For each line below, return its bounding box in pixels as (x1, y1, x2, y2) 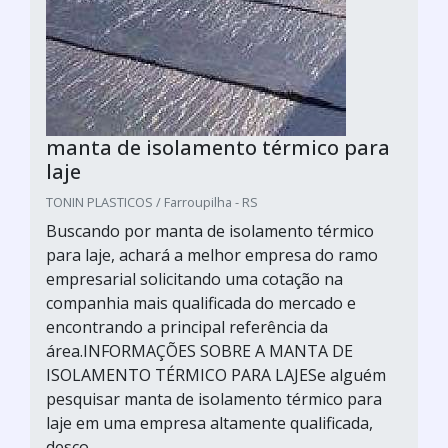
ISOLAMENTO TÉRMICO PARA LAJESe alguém (46, 364, 386, 386)
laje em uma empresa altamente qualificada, (46, 412, 373, 434)
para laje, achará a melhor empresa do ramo (46, 244, 378, 266)
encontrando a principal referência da (46, 316, 328, 338)
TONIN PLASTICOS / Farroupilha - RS (46, 193, 258, 211)
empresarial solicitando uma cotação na (46, 268, 343, 290)
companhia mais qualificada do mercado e (46, 292, 356, 314)
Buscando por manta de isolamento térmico (46, 220, 374, 242)
